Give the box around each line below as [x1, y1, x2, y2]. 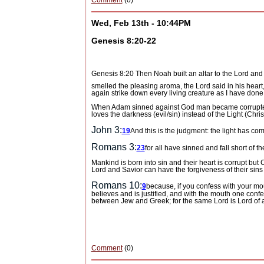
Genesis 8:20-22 [91, 36, 156, 46]
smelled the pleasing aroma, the [91, 82, 196, 91]
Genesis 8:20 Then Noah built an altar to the [91, 70, 234, 78]
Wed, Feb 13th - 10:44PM [91, 18, 191, 28]
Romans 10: [91, 180, 142, 191]
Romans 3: [91, 142, 137, 153]
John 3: [91, 125, 122, 136]
